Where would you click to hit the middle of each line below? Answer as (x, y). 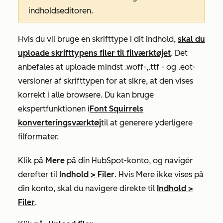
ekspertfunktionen (53, 109)
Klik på (32, 160)
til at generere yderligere (147, 122)
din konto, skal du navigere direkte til (87, 188)
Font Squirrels (116, 109)
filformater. (38, 136)
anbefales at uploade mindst (71, 67)
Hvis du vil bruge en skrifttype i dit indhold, (98, 39)
